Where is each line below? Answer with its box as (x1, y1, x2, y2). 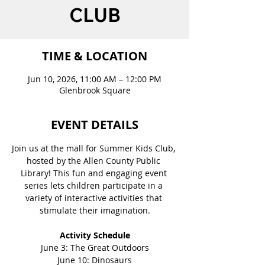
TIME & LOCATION (42, 48, 147, 64)
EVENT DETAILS (51, 117, 138, 132)
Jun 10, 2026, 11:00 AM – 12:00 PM (28, 73, 161, 85)
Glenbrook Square (59, 85, 131, 96)
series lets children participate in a (24, 180, 165, 191)
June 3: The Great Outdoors (40, 242, 149, 253)
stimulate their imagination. (39, 205, 150, 216)
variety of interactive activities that (25, 192, 164, 203)
